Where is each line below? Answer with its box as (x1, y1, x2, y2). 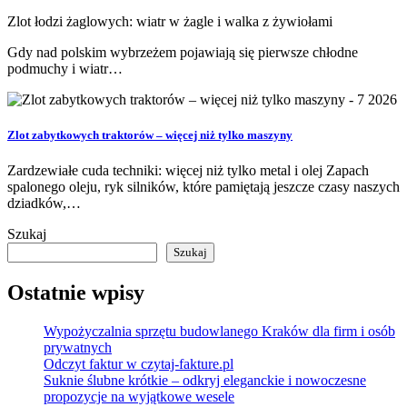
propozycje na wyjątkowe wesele (44, 388, 234, 404)
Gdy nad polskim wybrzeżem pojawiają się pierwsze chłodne (7, 44, 358, 60)
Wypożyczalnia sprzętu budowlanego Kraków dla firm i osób (44, 323, 395, 339)
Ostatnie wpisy (7, 281, 144, 304)
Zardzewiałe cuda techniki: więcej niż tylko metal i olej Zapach (7, 163, 369, 179)
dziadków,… (7, 195, 81, 212)
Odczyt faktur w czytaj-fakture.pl (44, 355, 233, 372)
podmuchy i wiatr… (7, 60, 123, 76)
